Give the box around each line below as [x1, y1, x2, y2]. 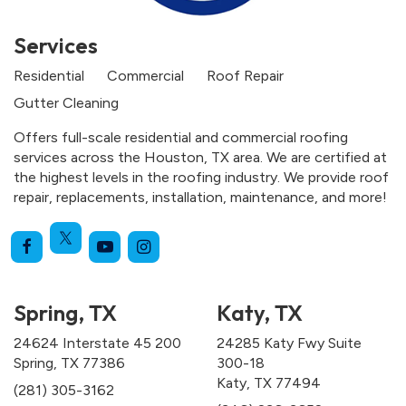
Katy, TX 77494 [217, 373, 321, 391]
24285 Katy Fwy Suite [217, 333, 362, 352]
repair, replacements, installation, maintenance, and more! [14, 188, 387, 206]
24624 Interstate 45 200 [14, 333, 181, 352]
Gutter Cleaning [14, 93, 119, 111]
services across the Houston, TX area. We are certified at [14, 148, 387, 166]
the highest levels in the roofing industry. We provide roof [14, 168, 389, 186]
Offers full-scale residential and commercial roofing [14, 128, 348, 146]
